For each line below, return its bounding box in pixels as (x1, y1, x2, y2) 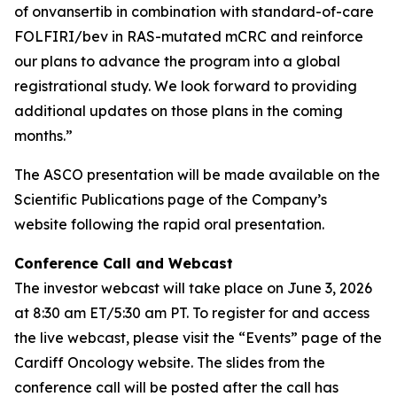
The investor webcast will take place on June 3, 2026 (14, 279, 372, 297)
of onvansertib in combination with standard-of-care (14, 3, 374, 20)
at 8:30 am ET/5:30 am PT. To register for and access (14, 304, 370, 322)
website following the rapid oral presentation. (14, 215, 324, 233)
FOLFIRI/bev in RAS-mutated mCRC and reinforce (14, 27, 363, 45)
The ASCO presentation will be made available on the (14, 166, 380, 183)
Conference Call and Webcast (14, 254, 233, 272)
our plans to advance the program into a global (14, 52, 340, 70)
